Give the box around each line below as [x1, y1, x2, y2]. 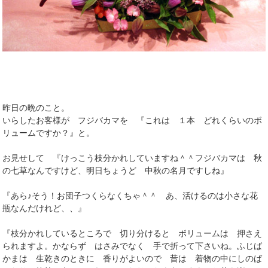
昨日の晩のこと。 [2, 102, 70, 112]
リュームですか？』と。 [2, 127, 95, 138]
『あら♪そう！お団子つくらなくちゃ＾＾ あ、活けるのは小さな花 [2, 190, 258, 200]
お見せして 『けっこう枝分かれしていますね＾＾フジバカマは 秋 [2, 153, 263, 163]
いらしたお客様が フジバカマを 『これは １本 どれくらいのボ [2, 115, 263, 125]
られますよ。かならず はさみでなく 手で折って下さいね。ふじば [2, 240, 263, 251]
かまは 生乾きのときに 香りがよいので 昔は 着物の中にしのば [2, 253, 263, 263]
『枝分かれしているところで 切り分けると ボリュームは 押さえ [2, 228, 263, 238]
